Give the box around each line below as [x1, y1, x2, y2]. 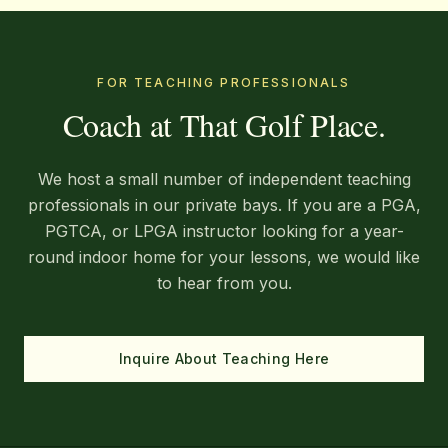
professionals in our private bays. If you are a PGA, [27, 195, 421, 215]
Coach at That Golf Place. [62, 103, 386, 146]
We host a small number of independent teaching [37, 169, 411, 189]
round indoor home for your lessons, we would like [28, 247, 420, 267]
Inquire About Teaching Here [118, 350, 330, 367]
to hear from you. [156, 273, 292, 293]
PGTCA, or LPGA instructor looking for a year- [44, 221, 404, 241]
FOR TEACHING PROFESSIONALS [97, 75, 351, 90]
